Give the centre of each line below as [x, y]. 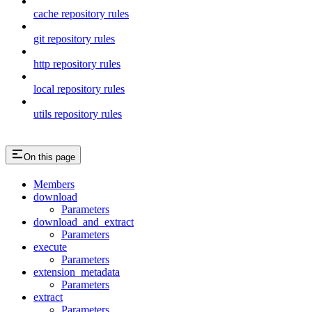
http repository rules [77, 63]
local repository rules [79, 88]
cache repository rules [81, 13]
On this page [49, 157]
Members [54, 184]
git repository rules [74, 38]
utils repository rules [78, 114]
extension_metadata [77, 272]
